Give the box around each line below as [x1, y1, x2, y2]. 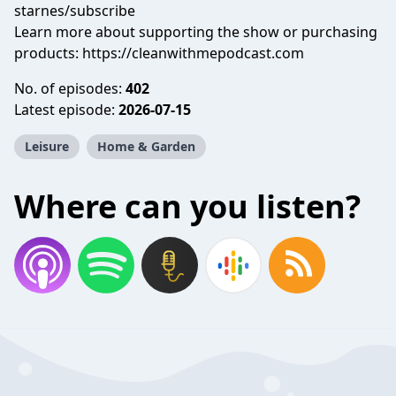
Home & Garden [97, 138, 195, 155]
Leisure [25, 138, 69, 155]
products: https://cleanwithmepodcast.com [14, 43, 304, 63]
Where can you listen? [14, 185, 361, 228]
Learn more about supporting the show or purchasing [14, 22, 377, 42]
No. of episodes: [14, 79, 126, 98]
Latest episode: [14, 100, 118, 119]
